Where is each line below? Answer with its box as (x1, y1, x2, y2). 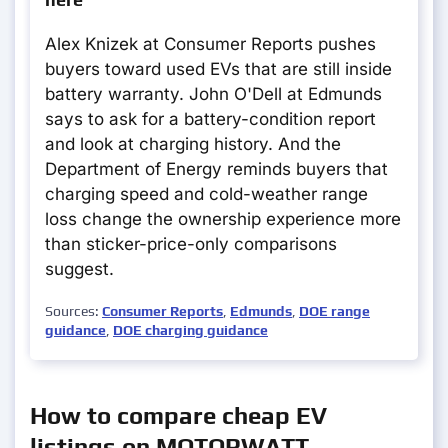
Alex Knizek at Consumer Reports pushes (45, 34, 376, 55)
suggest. (45, 259, 114, 280)
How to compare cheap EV (30, 402, 327, 430)
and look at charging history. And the (45, 134, 341, 155)
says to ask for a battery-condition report (45, 109, 376, 130)
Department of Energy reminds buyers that (45, 159, 388, 180)
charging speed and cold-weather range (45, 184, 368, 205)
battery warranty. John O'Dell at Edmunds (45, 84, 382, 105)
